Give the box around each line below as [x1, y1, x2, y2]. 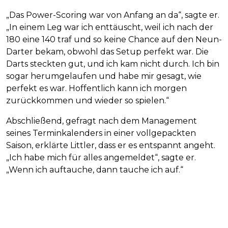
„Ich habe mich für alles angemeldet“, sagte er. [6, 153, 196, 163]
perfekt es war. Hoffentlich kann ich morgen [6, 83, 187, 94]
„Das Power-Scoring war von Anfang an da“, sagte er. [6, 10, 219, 20]
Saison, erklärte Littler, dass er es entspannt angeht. [6, 140, 215, 151]
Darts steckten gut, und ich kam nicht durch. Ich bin [6, 59, 219, 69]
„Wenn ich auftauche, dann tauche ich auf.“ [6, 165, 183, 175]
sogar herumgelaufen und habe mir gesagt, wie [6, 71, 202, 81]
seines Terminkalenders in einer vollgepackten [6, 128, 196, 138]
